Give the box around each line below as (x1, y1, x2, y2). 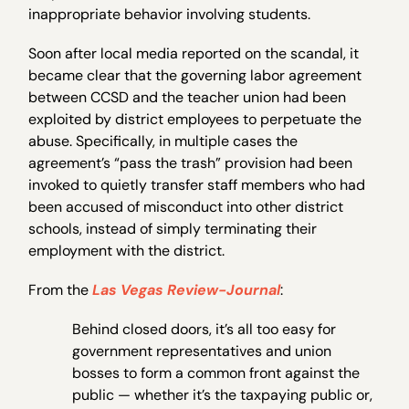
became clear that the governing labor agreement (28, 65, 362, 85)
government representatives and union (72, 341, 332, 362)
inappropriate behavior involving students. (28, 4, 311, 24)
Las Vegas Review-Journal (92, 280, 281, 299)
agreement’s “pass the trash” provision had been (28, 152, 353, 173)
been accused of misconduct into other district (28, 196, 344, 216)
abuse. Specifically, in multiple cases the (28, 131, 299, 151)
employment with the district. (28, 240, 225, 260)
